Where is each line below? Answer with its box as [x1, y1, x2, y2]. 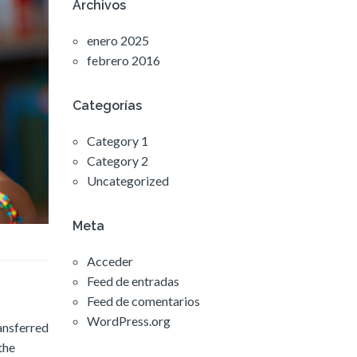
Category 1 [87, 133, 148, 149]
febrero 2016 [87, 53, 160, 69]
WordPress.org [87, 313, 171, 329]
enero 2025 [87, 33, 149, 49]
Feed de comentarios [87, 293, 200, 309]
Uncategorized [87, 173, 169, 189]
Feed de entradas [87, 273, 179, 289]
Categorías [73, 98, 142, 114]
